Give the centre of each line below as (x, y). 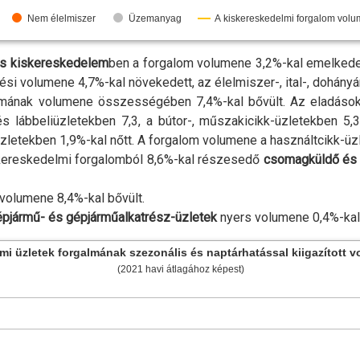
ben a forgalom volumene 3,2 (190, 63)
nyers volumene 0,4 (273, 217)
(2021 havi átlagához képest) (181, 269)
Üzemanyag (155, 18)
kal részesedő (221, 160)
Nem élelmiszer (61, 18)
